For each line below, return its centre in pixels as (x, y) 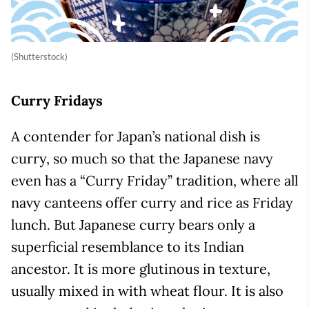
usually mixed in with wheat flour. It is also (147, 291)
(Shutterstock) (39, 57)
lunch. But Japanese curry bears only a (133, 225)
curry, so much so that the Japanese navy (142, 159)
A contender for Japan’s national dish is (136, 137)
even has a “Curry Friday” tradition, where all (154, 181)
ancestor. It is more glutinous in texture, (141, 269)
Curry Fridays (57, 101)
